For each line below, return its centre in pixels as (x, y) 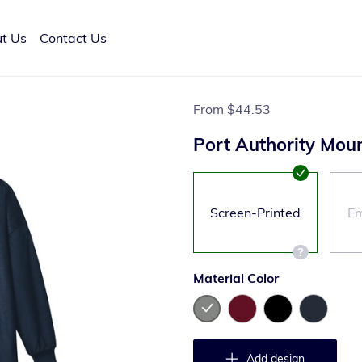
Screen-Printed (255, 213)
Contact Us (73, 38)
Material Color (236, 278)
